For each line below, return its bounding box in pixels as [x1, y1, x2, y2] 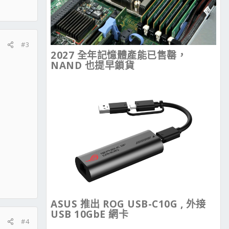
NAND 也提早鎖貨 [51, 59, 134, 73]
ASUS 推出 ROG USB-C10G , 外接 [51, 197, 206, 211]
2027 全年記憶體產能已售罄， [51, 49, 187, 62]
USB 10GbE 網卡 [51, 208, 128, 221]
